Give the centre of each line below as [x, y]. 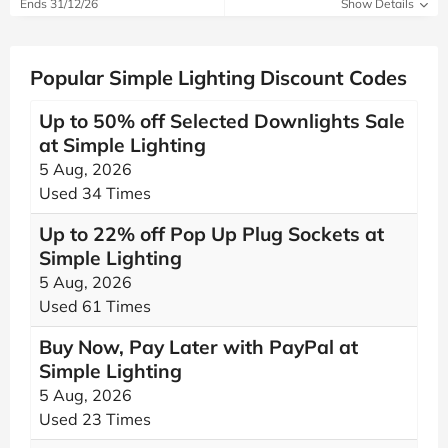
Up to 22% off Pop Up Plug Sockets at [211, 234]
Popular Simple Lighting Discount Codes [218, 77]
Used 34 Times [95, 193]
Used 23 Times [95, 419]
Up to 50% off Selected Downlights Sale [222, 121]
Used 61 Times [95, 306]
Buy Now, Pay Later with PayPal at [198, 347]
